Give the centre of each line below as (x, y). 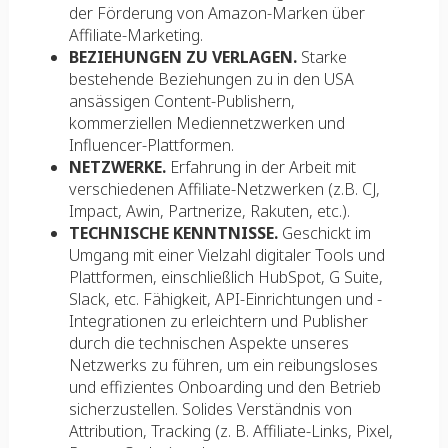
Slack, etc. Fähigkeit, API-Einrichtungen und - (225, 299)
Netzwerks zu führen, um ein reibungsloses (223, 365)
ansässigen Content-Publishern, (181, 101)
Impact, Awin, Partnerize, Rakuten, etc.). (209, 211)
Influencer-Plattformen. (151, 145)
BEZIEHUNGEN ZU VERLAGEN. (182, 57)
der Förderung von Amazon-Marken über (216, 13)
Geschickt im (324, 233)
